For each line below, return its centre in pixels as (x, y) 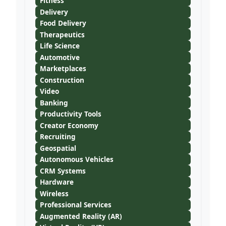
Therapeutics (62, 34)
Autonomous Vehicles (76, 159)
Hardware (56, 182)
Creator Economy (69, 125)
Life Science (60, 46)
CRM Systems (63, 171)
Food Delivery (63, 23)
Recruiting (58, 137)
